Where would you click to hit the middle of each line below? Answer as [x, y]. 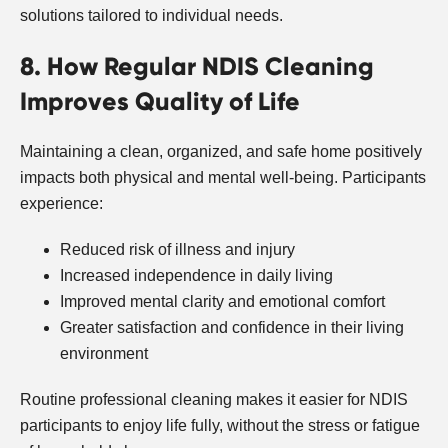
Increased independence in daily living [196, 275]
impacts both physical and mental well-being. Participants [223, 177]
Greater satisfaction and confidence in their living [232, 327]
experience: [61, 203]
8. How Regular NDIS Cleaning [197, 66]
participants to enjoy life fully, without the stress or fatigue [220, 425]
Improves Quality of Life [160, 101]
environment [104, 353]
